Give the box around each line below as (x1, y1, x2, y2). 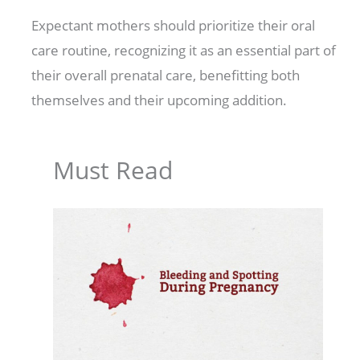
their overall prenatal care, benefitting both (31, 66, 301, 85)
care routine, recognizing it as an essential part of (31, 41, 337, 60)
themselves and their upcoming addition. (31, 91, 288, 110)
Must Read (52, 153, 173, 187)
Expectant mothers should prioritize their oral (31, 16, 316, 35)
